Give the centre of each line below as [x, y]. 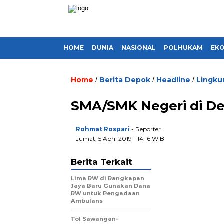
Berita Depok [125, 80]
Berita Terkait [102, 162]
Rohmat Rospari [103, 129]
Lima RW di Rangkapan [108, 178]
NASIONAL [139, 48]
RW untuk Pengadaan [105, 193]
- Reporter [146, 129]
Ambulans [87, 201]
